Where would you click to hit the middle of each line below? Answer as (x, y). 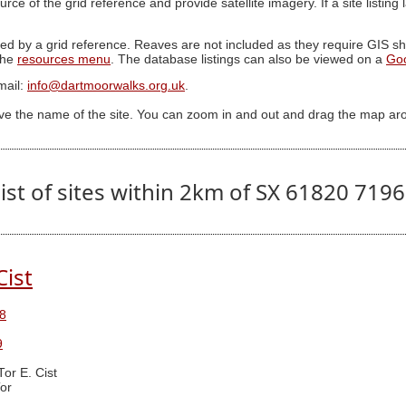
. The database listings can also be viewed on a (248, 59)
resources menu (64, 59)
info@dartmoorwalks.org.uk (106, 86)
